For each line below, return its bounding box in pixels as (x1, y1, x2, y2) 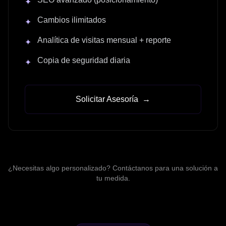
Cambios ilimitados (37, 15, 106, 24)
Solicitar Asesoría (76, 94, 138, 103)
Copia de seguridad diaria (37, 55, 130, 65)
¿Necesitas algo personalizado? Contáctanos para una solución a (8, 163, 218, 172)
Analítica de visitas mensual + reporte (37, 35, 171, 44)
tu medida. (96, 174, 130, 182)
